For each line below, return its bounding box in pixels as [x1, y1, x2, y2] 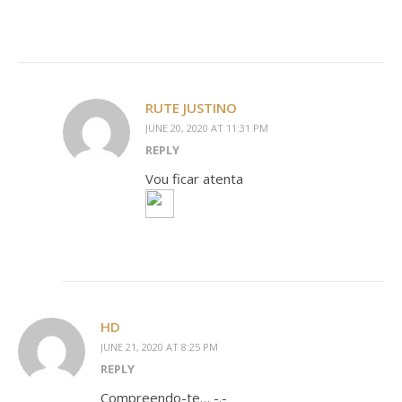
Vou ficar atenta [145, 170, 243, 188]
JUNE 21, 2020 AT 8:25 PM [100, 340, 218, 354]
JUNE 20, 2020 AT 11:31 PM [145, 121, 268, 135]
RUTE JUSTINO [145, 99, 237, 117]
